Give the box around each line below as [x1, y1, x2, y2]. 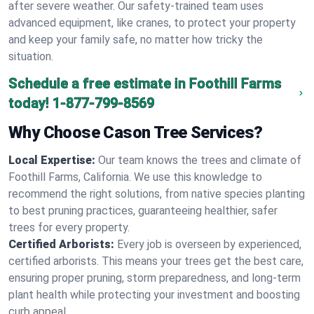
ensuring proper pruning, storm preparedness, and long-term [8, 271, 301, 285]
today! [8, 95, 49, 111]
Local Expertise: [8, 153, 95, 167]
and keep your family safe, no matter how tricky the [8, 33, 263, 46]
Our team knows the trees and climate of [98, 153, 301, 167]
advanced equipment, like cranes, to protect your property [8, 16, 296, 29]
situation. [8, 50, 53, 63]
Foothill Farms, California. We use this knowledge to [8, 170, 262, 184]
